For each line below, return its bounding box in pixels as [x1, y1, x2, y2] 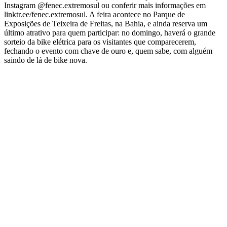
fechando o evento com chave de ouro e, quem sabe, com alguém [4, 46, 212, 55]
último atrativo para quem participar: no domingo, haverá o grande [4, 28, 215, 37]
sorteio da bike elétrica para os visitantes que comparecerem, [4, 37, 196, 46]
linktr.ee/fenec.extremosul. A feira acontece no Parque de [4, 10, 185, 19]
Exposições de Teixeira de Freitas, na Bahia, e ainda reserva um [4, 19, 207, 28]
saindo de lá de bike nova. [4, 55, 87, 64]
